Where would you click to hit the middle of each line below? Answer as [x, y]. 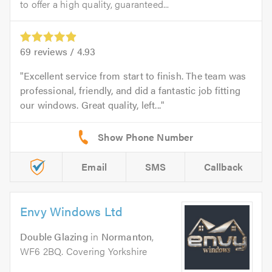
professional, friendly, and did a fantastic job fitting [131, 90]
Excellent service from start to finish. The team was [135, 76]
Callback [223, 167]
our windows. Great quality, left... [90, 105]
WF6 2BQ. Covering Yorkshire [84, 251]
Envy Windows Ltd [72, 211]
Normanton [127, 237]
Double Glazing [54, 237]
